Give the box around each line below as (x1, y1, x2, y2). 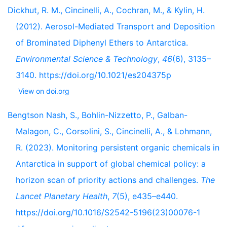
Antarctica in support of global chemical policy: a (16, 159, 206, 169)
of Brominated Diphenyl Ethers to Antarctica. (16, 37, 188, 48)
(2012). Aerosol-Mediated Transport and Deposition (16, 21, 215, 31)
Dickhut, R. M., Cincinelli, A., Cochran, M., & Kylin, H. (8, 5, 205, 15)
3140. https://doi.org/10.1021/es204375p (16, 70, 171, 80)
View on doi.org (18, 87, 69, 95)
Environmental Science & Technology (16, 54, 158, 64)
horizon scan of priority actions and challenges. (16, 175, 201, 185)
